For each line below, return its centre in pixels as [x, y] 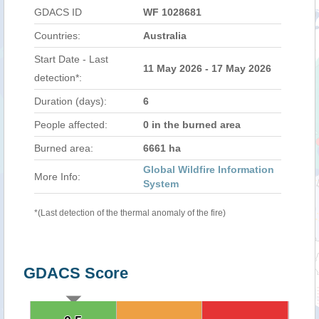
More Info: [57, 177]
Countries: [57, 36]
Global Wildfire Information [209, 169]
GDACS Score [76, 273]
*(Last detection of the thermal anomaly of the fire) [130, 213]
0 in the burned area [192, 125]
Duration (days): [70, 101]
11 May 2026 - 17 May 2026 [207, 68]
